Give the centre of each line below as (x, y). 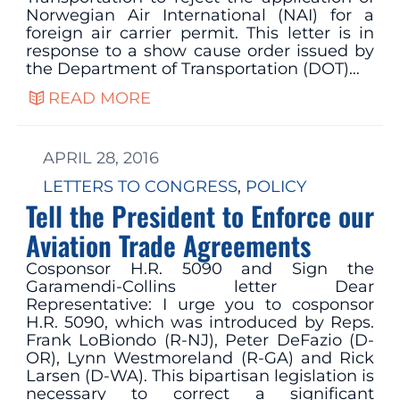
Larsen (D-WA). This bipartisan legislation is (200, 375)
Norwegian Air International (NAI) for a (200, 16)
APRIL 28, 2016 (100, 158)
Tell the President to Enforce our (200, 215)
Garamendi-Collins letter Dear (200, 286)
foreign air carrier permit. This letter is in (200, 33)
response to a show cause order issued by (200, 51)
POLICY (275, 186)
